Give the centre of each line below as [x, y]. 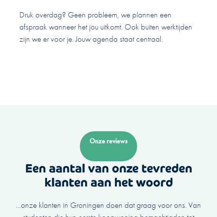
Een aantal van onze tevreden [108, 169]
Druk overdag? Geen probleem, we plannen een [95, 14]
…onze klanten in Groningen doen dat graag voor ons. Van [108, 205]
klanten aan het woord [108, 183]
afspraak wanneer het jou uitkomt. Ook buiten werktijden [106, 26]
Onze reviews [108, 141]
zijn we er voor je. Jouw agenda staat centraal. [91, 39]
